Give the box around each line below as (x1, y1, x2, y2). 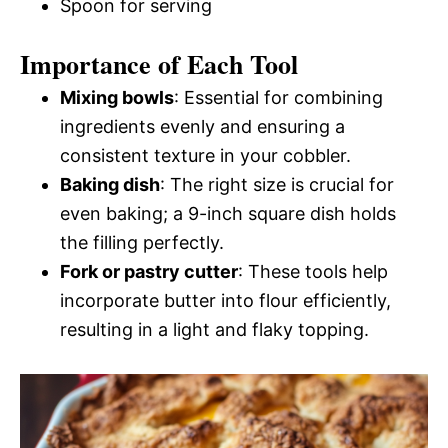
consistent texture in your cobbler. (60, 145, 351, 166)
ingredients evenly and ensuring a (60, 116, 345, 137)
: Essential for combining (174, 87, 383, 108)
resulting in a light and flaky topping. (60, 319, 369, 340)
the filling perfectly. (60, 232, 224, 253)
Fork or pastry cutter (60, 261, 238, 282)
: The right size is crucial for (160, 174, 394, 195)
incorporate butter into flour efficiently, (60, 290, 391, 311)
